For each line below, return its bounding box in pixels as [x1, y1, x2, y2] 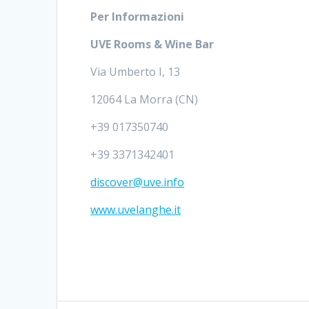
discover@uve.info [90, 175, 185, 190]
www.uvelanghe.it [90, 202, 181, 218]
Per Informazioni [90, 9, 185, 25]
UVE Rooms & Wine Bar [90, 37, 215, 52]
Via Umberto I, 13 [90, 64, 181, 80]
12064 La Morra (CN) [90, 92, 199, 108]
